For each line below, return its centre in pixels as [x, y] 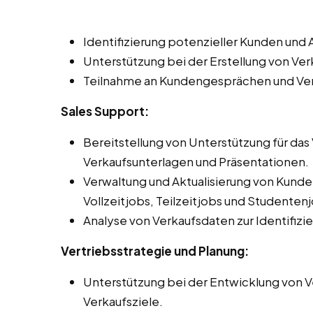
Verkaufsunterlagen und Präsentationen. [196, 162]
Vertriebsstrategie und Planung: [155, 251]
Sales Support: [105, 111]
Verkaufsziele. [123, 301]
